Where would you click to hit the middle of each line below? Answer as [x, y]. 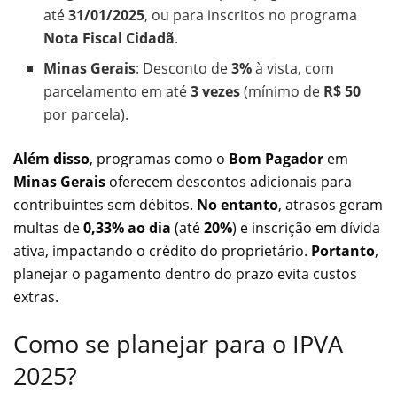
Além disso [51, 158]
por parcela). [86, 114]
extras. [36, 296]
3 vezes [216, 91]
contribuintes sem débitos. [105, 204]
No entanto [237, 204]
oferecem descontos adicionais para [229, 181]
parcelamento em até [117, 91]
